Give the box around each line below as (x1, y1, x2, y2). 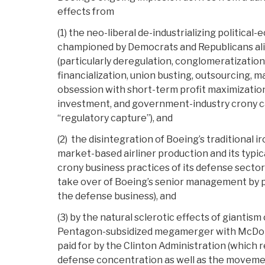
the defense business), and (57, 190, 176, 202)
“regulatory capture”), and (57, 112, 173, 124)
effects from (57, 6, 114, 18)
